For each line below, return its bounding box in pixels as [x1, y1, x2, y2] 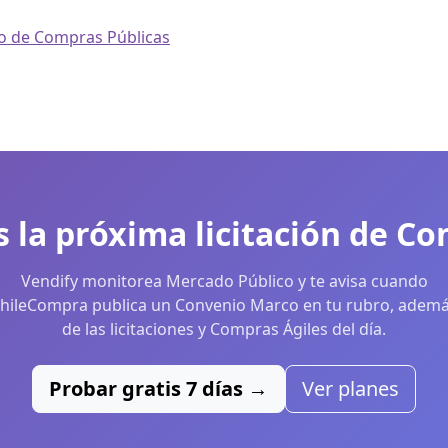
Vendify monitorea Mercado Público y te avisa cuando [20, 270, 428, 293]
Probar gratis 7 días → [49, 375, 268, 403]
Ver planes [302, 375, 399, 403]
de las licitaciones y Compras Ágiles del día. [62, 318, 386, 341]
